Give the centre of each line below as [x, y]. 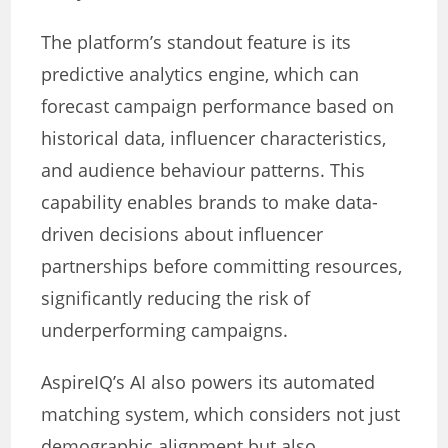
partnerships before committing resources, [222, 266]
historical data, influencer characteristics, [214, 138]
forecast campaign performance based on [218, 106]
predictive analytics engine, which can [200, 74]
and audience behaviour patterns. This [203, 170]
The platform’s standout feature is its [196, 42]
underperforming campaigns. [165, 330]
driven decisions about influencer [182, 234]
